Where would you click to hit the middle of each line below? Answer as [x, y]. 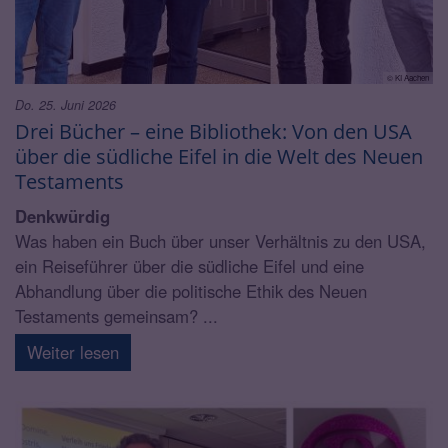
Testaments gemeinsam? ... [116, 315]
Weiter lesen [73, 351]
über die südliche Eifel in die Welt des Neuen [219, 155]
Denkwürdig [62, 215]
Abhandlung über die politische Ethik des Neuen [191, 290]
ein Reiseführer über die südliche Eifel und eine [189, 265]
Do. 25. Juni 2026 [65, 104]
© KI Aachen [408, 77]
